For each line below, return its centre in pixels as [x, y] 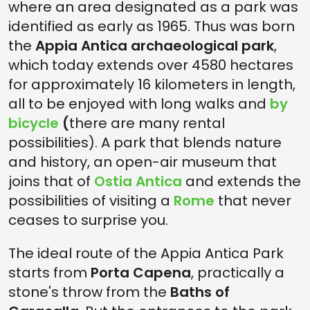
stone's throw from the [89, 292]
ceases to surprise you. [88, 220]
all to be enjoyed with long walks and [139, 104]
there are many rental [147, 123]
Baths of [200, 292]
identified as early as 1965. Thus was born [152, 26]
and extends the [243, 181]
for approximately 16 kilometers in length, [152, 84]
